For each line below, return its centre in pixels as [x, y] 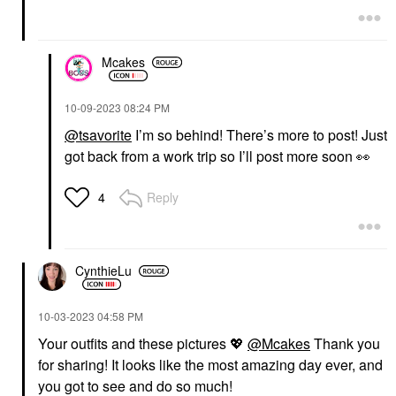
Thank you [345, 343]
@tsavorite [98, 134]
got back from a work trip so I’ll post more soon [210, 156]
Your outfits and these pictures [134, 343]
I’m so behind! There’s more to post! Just [259, 134]
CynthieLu [103, 270]
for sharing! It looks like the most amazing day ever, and [210, 364]
